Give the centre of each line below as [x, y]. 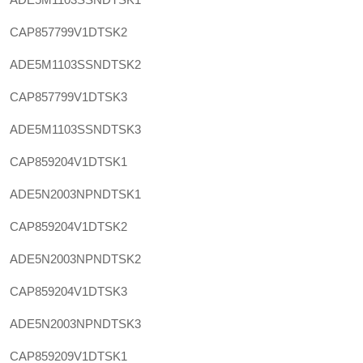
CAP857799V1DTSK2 [68, 32]
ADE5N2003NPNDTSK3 [75, 324]
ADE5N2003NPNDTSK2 [75, 259]
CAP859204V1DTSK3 [68, 291]
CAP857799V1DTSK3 [68, 97]
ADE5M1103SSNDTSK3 [75, 129]
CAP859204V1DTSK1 [68, 162]
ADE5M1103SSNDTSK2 [75, 64]
